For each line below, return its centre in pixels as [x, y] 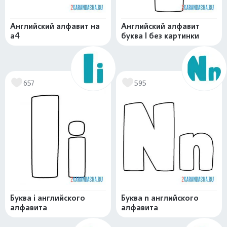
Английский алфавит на [55, 26]
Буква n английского [160, 198]
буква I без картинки [160, 36]
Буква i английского [48, 198]
